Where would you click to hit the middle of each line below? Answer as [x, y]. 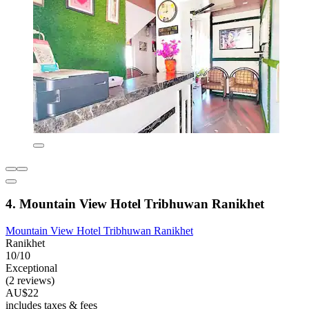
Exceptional [31, 268]
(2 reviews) [30, 280]
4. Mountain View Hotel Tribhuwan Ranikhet [135, 204]
